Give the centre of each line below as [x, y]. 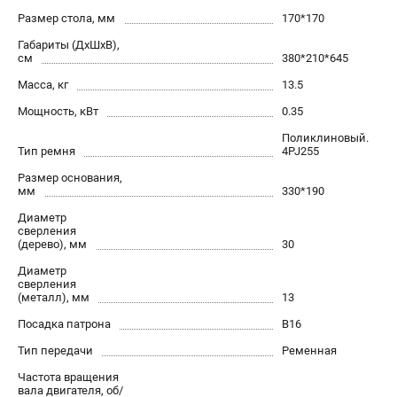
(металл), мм [54, 297]
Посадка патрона [64, 323]
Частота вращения [68, 377]
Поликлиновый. [325, 137]
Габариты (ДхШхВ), [69, 44]
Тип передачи [55, 350]
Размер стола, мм [66, 18]
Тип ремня [47, 151]
